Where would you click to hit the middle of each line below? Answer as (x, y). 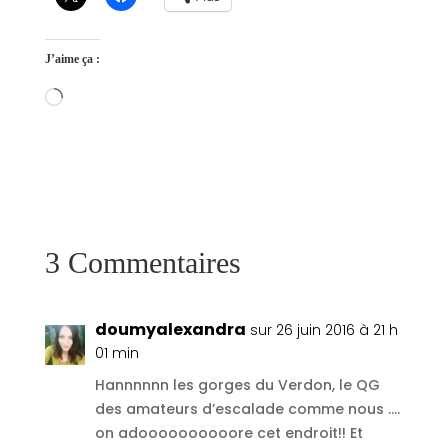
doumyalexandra (170, 329)
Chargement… (112, 97)
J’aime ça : (72, 58)
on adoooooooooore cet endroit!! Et (228, 432)
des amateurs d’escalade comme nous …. (247, 408)
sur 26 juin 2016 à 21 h (323, 329)
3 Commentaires (142, 262)
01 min (116, 352)
